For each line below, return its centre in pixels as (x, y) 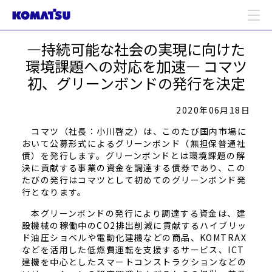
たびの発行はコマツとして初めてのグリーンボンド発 (134, 180)
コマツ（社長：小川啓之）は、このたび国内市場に (134, 131)
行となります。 (54, 192)
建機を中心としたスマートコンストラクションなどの (134, 262)
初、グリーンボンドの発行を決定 (136, 83)
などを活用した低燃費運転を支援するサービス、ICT (133, 250)
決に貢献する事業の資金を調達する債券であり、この (134, 168)
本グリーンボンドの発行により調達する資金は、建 (134, 213)
